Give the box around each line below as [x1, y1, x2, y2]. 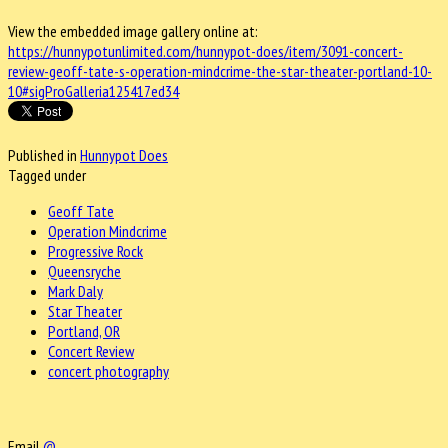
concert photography [48, 360, 169, 381]
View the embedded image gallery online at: [8, 20, 258, 41]
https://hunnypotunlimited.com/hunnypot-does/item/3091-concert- [8, 40, 403, 61]
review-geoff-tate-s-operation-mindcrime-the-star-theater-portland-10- [8, 60, 432, 81]
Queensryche [48, 260, 121, 281]
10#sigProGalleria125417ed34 [8, 80, 179, 101]
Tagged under [8, 164, 86, 185]
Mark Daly [48, 280, 103, 301]
